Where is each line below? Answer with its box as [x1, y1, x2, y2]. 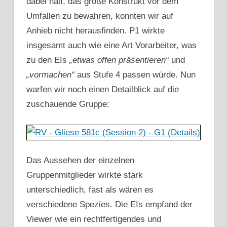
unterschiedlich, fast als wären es [26, 185, 154, 195]
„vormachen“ [26, 70, 74, 80]
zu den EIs [26, 55, 69, 65]
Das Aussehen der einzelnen [26, 156, 134, 166]
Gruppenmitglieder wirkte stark [26, 170, 143, 180]
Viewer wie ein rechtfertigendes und [26, 214, 161, 224]
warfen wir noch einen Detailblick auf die [26, 85, 179, 95]
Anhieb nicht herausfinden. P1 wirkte [26, 26, 165, 36]
